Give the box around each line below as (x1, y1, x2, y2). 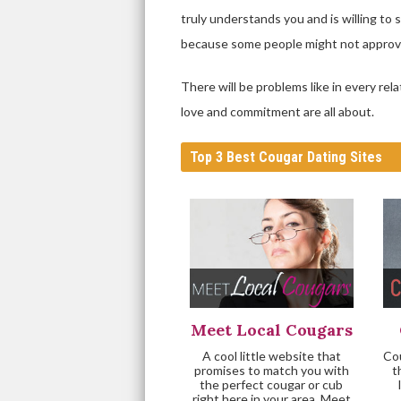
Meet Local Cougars (190, 319, 353, 340)
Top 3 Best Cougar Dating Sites (190, 149, 382, 166)
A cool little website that (201, 347, 341, 363)
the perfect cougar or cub (200, 376, 344, 392)
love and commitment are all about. (181, 104, 374, 119)
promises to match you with (193, 362, 349, 378)
